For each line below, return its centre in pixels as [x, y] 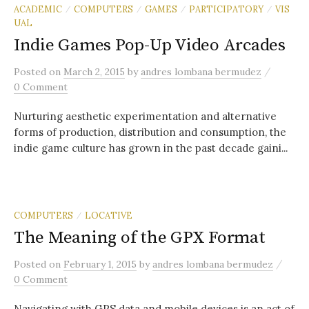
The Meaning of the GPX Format [140, 238]
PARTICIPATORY [226, 9]
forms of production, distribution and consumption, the [150, 132]
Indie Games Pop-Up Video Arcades [150, 45]
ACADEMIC [38, 9]
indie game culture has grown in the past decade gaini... [151, 148]
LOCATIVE [109, 215]
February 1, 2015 [100, 264]
